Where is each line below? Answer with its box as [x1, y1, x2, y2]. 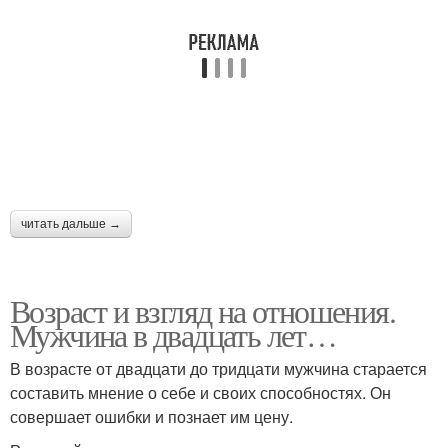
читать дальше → [21, 217, 121, 231]
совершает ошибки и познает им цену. [10, 405, 293, 428]
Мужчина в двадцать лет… [10, 313, 337, 356]
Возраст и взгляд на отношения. [10, 289, 395, 332]
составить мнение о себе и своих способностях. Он [10, 381, 391, 404]
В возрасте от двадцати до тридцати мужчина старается [10, 357, 427, 380]
